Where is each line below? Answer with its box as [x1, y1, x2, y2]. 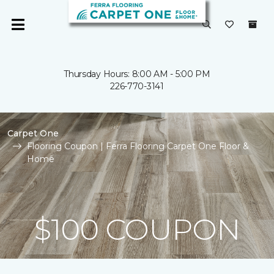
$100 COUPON [34, 212, 240, 247]
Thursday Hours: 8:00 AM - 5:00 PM [64, 68, 210, 80]
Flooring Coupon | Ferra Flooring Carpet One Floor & [27, 141, 249, 152]
